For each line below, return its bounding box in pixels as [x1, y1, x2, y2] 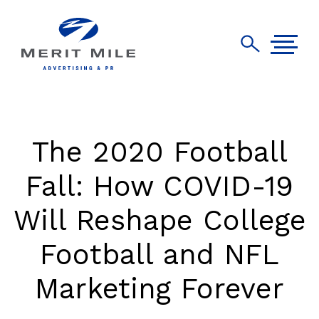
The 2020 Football [31, 135, 288, 169]
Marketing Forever [35, 272, 284, 305]
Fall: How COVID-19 [26, 169, 293, 203]
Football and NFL [40, 238, 279, 271]
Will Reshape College [13, 204, 306, 237]
